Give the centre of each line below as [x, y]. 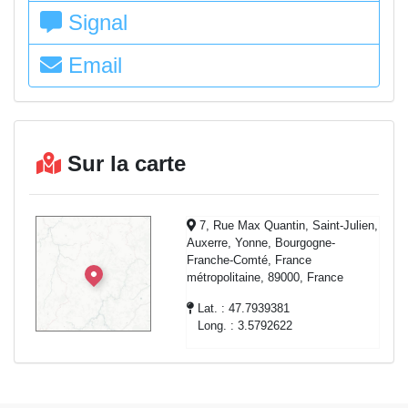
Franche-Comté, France [250, 260]
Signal [95, 22]
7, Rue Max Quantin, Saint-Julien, [287, 225]
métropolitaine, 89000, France [265, 277]
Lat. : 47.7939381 [242, 308]
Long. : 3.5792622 [240, 326]
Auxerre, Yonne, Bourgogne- [261, 243]
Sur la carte [127, 163]
